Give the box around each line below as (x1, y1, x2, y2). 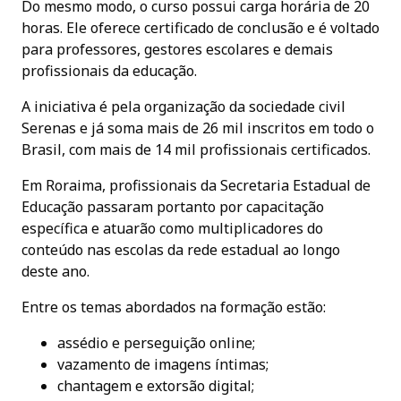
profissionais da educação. (21, 61, 197, 81)
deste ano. (21, 261, 90, 282)
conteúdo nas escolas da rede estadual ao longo (21, 240, 340, 260)
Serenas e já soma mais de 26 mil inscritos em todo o (21, 118, 374, 139)
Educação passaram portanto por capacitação (21, 197, 324, 218)
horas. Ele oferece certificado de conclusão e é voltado (21, 18, 380, 38)
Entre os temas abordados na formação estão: (21, 297, 326, 318)
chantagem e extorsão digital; (57, 376, 254, 397)
